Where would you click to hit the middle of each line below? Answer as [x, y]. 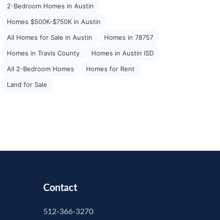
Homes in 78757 [129, 37]
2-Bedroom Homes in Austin [50, 6]
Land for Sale [27, 84]
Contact [60, 188]
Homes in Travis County [43, 53]
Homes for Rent [110, 69]
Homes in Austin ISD [123, 53]
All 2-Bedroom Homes [41, 69]
